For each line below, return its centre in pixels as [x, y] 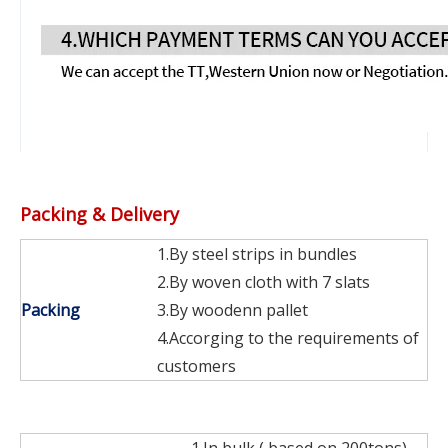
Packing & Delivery [99, 213]
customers [196, 365]
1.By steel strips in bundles [257, 253]
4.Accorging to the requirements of [288, 337]
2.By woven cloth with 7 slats [263, 281]
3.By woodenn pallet [232, 309]
